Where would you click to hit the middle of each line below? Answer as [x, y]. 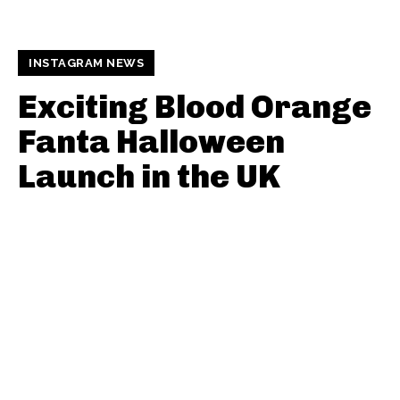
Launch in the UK [149, 177]
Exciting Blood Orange [195, 107]
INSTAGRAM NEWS [86, 63]
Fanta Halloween [151, 142]
